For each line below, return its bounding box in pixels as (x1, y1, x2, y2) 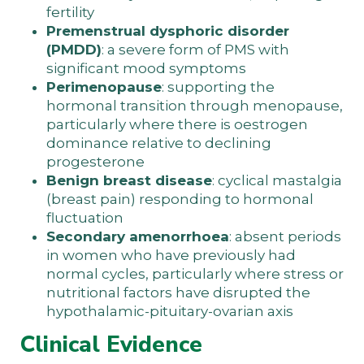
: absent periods (229, 227, 341, 245)
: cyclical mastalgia (212, 171, 342, 188)
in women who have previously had (46, 246, 296, 263)
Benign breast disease (46, 171, 212, 188)
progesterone (46, 153, 145, 170)
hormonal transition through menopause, (46, 97, 343, 114)
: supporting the (162, 78, 275, 95)
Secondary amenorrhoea (46, 227, 229, 245)
